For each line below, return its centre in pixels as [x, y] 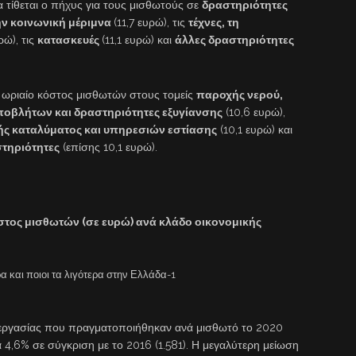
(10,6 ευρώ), [254, 112]
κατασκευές [70, 40]
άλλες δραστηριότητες [234, 40]
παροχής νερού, [240, 95]
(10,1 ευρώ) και [255, 130]
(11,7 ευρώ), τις [151, 23]
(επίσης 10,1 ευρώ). [108, 147]
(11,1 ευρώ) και [138, 40]
